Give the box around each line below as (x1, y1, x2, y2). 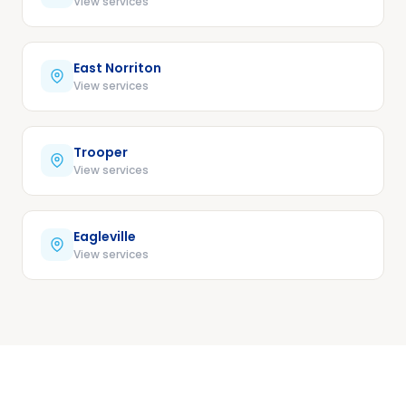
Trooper (73, 142, 128, 161)
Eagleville (73, 227, 136, 246)
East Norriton (73, 58, 161, 77)
